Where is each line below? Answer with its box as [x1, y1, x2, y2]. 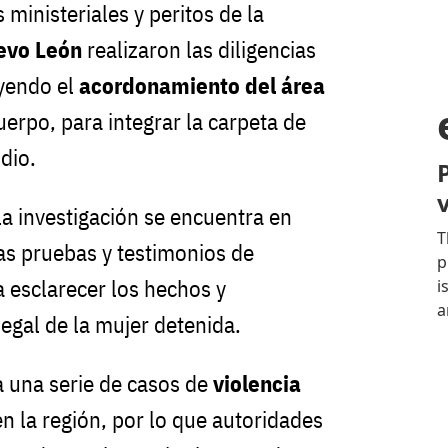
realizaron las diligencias [82, 34, 316, 64]
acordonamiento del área [79, 70, 325, 100]
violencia [213, 368, 301, 398]
